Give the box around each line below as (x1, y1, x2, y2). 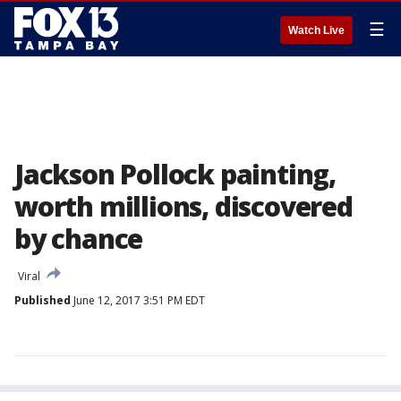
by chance (14, 220, 143, 257)
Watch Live (288, 24, 345, 37)
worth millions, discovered (14, 188, 353, 225)
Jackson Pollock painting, (14, 156, 336, 192)
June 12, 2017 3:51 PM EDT (71, 293, 205, 308)
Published (14, 293, 71, 308)
